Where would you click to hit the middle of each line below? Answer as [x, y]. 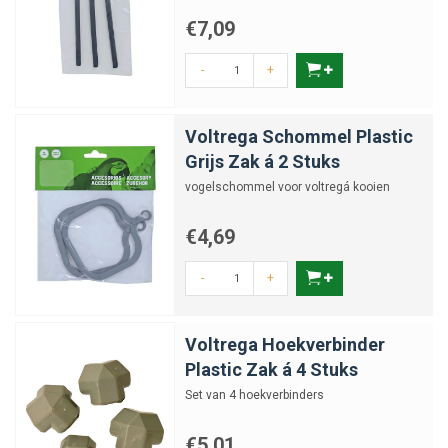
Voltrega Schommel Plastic [299, 136]
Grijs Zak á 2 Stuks [262, 161]
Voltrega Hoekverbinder [285, 344]
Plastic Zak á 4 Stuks [271, 369]
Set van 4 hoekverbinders [254, 395]
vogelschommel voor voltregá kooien [287, 187]
